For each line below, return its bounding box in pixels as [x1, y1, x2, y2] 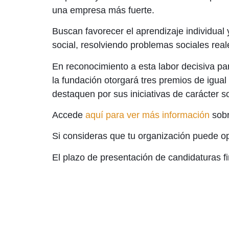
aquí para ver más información [85, 109, 210, 120]
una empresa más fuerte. [52, 5, 154, 15]
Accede [52, 109, 85, 120]
